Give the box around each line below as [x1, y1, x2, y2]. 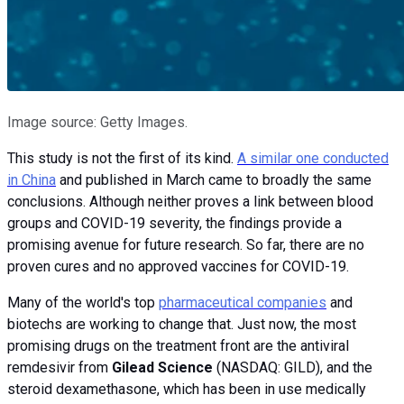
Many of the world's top [7, 293, 159, 311]
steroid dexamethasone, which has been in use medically [7, 380, 366, 398]
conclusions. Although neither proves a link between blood [7, 192, 373, 210]
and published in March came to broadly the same [56, 170, 372, 188]
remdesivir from [7, 358, 112, 376]
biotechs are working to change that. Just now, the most [7, 315, 356, 333]
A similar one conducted [237, 149, 389, 167]
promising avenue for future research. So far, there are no [7, 235, 364, 253]
